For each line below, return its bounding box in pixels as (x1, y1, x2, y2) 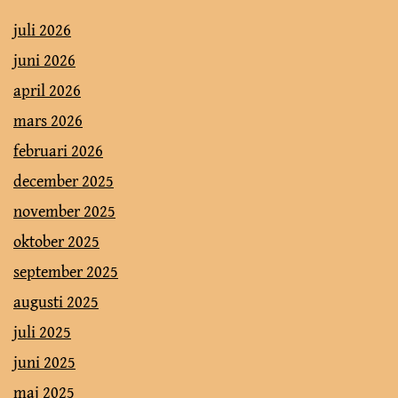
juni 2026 (13, 48, 76, 73)
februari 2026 (13, 139, 103, 163)
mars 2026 (13, 108, 83, 133)
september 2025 (13, 259, 118, 284)
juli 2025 (13, 320, 71, 345)
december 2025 (13, 169, 114, 194)
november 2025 (13, 199, 115, 224)
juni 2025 (13, 350, 76, 375)
